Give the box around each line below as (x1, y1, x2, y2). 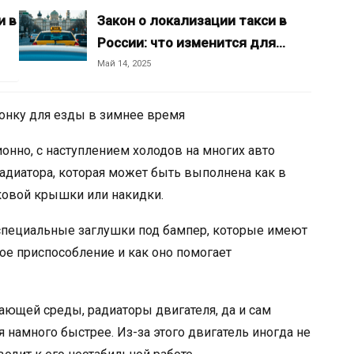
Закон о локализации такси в (97, 13, 287, 28)
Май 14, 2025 (97, 58, 151, 69)
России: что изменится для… (97, 35, 285, 51)
